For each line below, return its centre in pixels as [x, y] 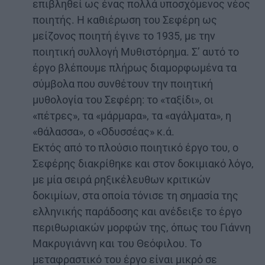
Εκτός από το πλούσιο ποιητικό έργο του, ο [135, 147]
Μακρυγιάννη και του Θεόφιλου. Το [117, 243]
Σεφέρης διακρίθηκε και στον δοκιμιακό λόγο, [143, 163]
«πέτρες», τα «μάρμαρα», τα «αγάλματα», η [132, 115]
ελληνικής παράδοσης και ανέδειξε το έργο [137, 211]
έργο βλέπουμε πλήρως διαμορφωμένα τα [135, 67]
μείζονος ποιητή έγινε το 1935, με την [124, 35]
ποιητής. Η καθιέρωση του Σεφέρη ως [125, 20]
